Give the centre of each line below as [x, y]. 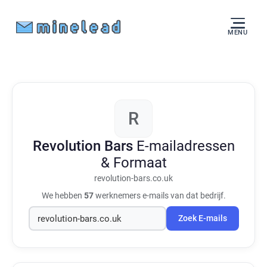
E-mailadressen [185, 146]
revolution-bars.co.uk [133, 178]
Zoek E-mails [202, 218]
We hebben [63, 195]
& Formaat [133, 163]
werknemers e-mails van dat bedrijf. [159, 195]
